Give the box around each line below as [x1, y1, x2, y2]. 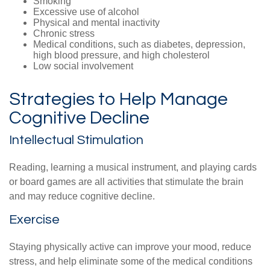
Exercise [9, 212, 60, 227]
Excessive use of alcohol [33, 6, 139, 17]
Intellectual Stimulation [9, 133, 143, 147]
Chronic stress [33, 28, 95, 39]
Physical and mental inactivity [33, 17, 160, 28]
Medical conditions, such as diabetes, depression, [33, 39, 245, 49]
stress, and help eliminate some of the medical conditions [9, 256, 253, 266]
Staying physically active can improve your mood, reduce [9, 241, 251, 252]
